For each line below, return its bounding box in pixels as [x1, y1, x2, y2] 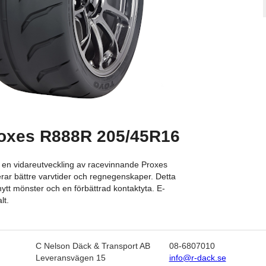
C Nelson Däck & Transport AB [35, 241, 150, 251]
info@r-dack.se [169, 253, 226, 262]
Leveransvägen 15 [35, 253, 106, 262]
